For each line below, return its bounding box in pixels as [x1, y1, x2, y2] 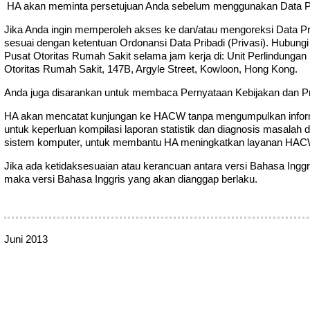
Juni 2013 [4, 233, 48, 246]
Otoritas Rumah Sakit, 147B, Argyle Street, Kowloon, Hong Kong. [4, 62, 298, 75]
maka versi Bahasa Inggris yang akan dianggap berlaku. [4, 173, 257, 185]
